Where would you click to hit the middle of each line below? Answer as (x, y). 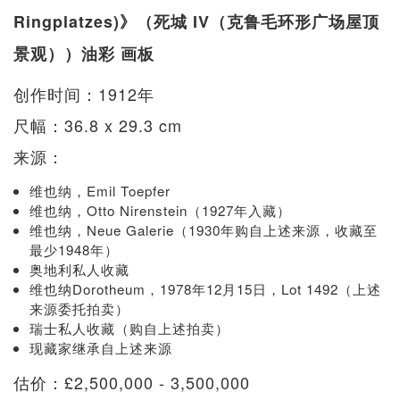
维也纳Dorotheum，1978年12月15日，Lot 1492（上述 (205, 288)
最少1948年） (74, 249)
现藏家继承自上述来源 (101, 347)
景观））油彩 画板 (84, 53)
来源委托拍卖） (79, 308)
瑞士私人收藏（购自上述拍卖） (129, 328)
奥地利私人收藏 (79, 269)
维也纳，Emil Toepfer (100, 190)
